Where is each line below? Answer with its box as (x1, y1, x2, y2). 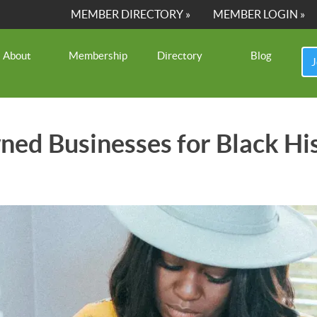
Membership (69, 50, 128, 62)
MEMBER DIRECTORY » (71, 8, 191, 21)
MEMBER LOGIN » (213, 8, 306, 21)
